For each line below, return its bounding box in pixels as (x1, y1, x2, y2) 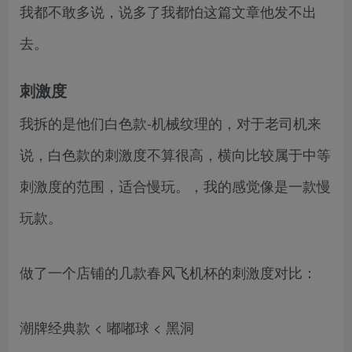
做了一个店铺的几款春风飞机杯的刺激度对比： (20, 262, 317, 283)
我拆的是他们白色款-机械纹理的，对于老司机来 (20, 112, 321, 134)
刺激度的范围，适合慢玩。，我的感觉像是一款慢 (20, 175, 331, 196)
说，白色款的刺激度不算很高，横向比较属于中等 (20, 144, 331, 165)
